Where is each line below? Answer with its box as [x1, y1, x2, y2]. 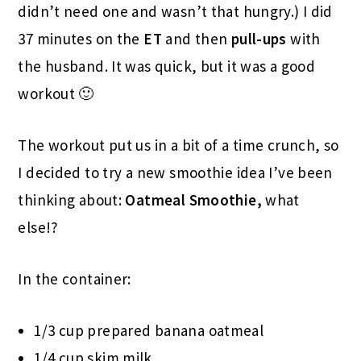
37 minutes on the [18, 28, 144, 48]
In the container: [18, 268, 131, 288]
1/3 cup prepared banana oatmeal [34, 320, 264, 340]
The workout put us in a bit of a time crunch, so [18, 135, 339, 155]
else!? [18, 217, 59, 237]
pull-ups [230, 28, 291, 48]
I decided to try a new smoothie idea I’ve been [18, 162, 333, 182]
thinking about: [18, 189, 126, 210]
